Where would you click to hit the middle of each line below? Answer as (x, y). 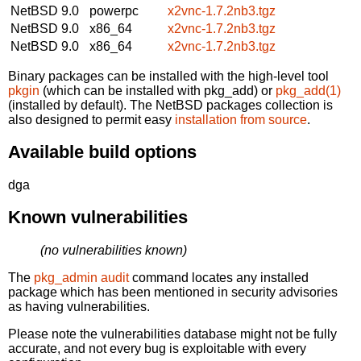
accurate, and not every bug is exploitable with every (157, 348)
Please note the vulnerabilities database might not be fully (172, 334)
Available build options (102, 152)
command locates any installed (219, 277)
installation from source (241, 119)
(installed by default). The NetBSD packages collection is (170, 105)
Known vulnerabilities (98, 218)
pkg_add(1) (308, 90)
